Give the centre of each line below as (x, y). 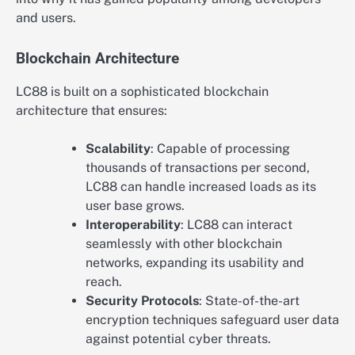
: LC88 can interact (237, 224)
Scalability (118, 148)
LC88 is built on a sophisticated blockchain (142, 91)
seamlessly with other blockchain (184, 243)
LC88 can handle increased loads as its (201, 186)
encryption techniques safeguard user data (212, 319)
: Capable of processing (220, 148)
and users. (46, 18)
